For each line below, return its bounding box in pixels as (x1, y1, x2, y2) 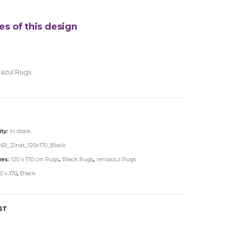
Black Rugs (62, 155, 93, 163)
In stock (9, 127, 31, 135)
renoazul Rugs (96, 155, 136, 163)
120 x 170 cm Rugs (11, 155, 59, 163)
